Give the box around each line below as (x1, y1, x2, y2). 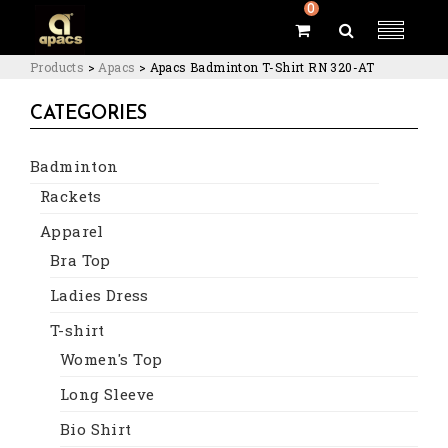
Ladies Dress (50, 284, 149, 305)
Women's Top (60, 348, 163, 369)
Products (30, 59, 85, 75)
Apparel (40, 220, 104, 241)
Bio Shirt (60, 418, 132, 439)
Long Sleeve (60, 383, 155, 404)
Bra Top (50, 249, 111, 270)
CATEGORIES (30, 104, 147, 124)
